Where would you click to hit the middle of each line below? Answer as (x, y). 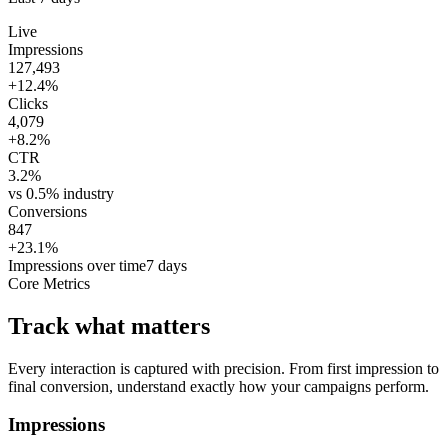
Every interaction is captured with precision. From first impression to (223, 368)
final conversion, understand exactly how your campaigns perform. (218, 386)
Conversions (47, 211)
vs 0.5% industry (61, 193)
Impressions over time (77, 265)
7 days (166, 265)
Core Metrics (49, 283)
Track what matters (109, 325)
